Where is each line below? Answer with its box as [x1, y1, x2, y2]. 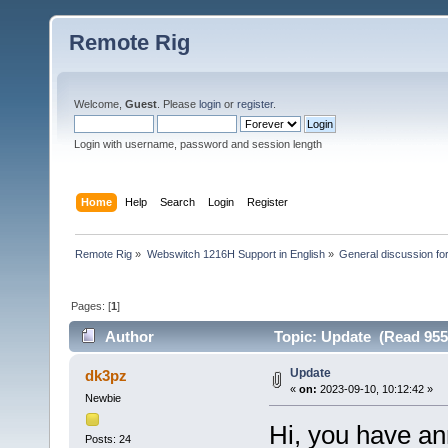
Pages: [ [71, 299, 112, 312]
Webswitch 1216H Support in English [146, 247, 325, 260]
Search [160, 195, 196, 208]
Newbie [84, 392, 121, 405]
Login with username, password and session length [74, 138, 322, 150]
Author [105, 328, 155, 346]
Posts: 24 [84, 432, 131, 445]
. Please [157, 98, 199, 110]
